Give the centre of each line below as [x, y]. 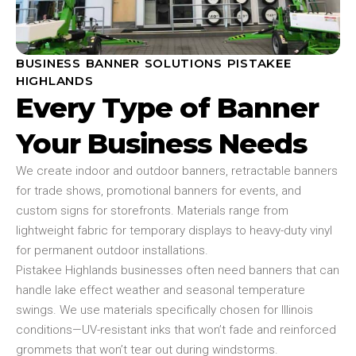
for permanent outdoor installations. [112, 250]
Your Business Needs [161, 143]
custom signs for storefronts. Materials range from [152, 210]
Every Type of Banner [167, 107]
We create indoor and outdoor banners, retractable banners [177, 170]
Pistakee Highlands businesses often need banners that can [178, 270]
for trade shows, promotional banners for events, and [159, 190]
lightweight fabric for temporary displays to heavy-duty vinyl [174, 230]
